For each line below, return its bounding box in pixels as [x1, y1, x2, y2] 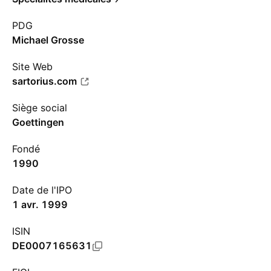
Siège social [12, 102, 67, 114]
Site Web [12, 60, 53, 73]
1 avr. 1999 [12, 198, 68, 211]
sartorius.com [12, 75, 77, 87]
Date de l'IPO [12, 184, 72, 196]
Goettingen [12, 116, 64, 128]
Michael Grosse [12, 34, 84, 46]
